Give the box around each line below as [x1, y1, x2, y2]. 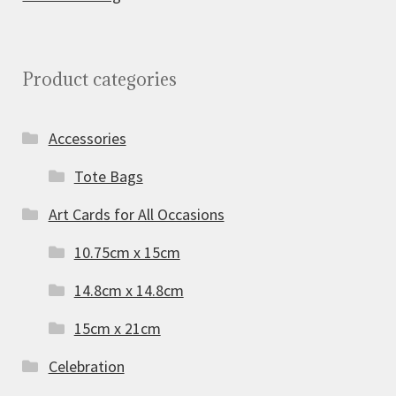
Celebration [48, 356, 125, 377]
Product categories [22, 68, 178, 92]
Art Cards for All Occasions [48, 204, 225, 225]
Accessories [48, 128, 126, 149]
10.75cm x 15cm [73, 242, 180, 263]
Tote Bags [73, 166, 143, 187]
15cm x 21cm [73, 318, 161, 339]
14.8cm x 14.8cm [73, 280, 184, 301]
